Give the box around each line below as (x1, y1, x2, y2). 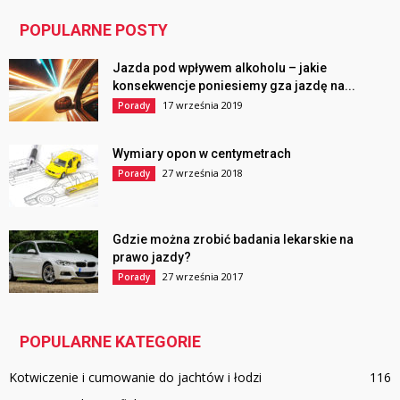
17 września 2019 (162, 97, 243, 112)
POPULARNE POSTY (20, 20, 168, 39)
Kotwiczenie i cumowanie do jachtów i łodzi (9, 368, 262, 386)
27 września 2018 (162, 165, 243, 179)
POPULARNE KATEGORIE (20, 331, 201, 351)
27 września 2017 (162, 269, 243, 283)
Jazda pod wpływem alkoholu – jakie (112, 60, 327, 75)
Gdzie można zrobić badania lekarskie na (112, 231, 354, 246)
